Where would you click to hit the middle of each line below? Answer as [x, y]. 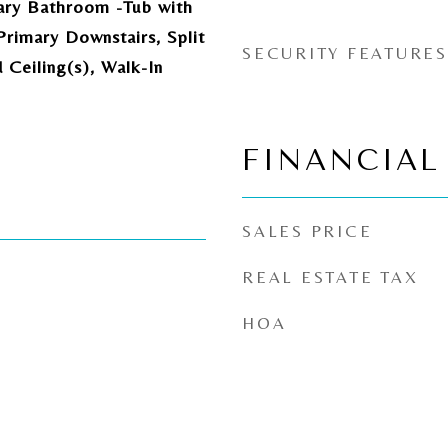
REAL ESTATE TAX [330, 277]
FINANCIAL [341, 160]
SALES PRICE [307, 231]
